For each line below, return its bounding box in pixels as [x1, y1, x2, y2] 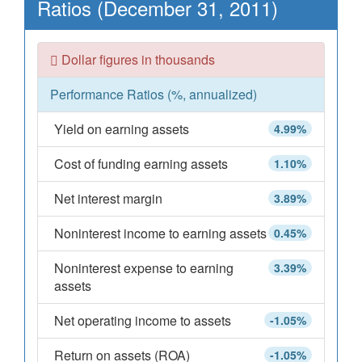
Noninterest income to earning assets [54, 224, 267, 242]
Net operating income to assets [54, 311, 231, 330]
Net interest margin [54, 189, 162, 208]
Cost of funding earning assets [54, 154, 228, 173]
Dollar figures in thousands [58, 50, 215, 69]
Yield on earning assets [54, 120, 189, 138]
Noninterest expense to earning [54, 259, 234, 277]
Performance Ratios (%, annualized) [50, 85, 257, 103]
